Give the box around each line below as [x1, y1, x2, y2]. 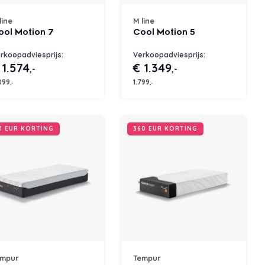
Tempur [133, 253, 161, 263]
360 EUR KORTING [133, 125, 198, 133]
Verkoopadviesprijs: [133, 50, 205, 60]
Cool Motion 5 [133, 27, 195, 38]
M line [133, 16, 154, 26]
